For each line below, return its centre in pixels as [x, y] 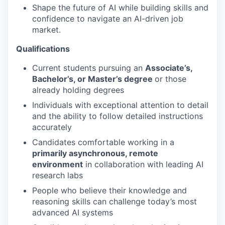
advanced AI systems [73, 212]
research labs [58, 175]
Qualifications [43, 49]
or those [171, 79]
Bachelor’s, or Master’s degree [93, 79]
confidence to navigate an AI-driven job [108, 19]
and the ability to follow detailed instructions [118, 116]
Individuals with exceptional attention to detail [120, 105]
